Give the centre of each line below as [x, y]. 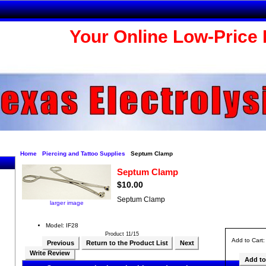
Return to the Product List [127, 243]
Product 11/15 [122, 234]
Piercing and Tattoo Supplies [83, 153]
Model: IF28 [62, 225]
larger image [66, 202]
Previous [61, 243]
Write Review [50, 253]
